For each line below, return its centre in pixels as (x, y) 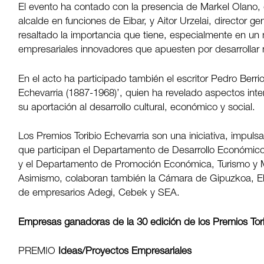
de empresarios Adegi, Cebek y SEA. (99, 194)
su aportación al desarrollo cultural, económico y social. (137, 108)
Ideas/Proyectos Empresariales (124, 252)
